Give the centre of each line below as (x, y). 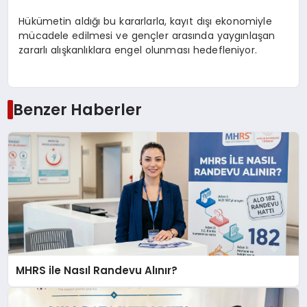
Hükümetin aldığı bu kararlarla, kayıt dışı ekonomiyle (145, 21)
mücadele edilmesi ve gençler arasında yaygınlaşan (147, 35)
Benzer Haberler (77, 110)
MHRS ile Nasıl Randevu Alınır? (97, 271)
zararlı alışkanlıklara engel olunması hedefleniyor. (138, 50)
